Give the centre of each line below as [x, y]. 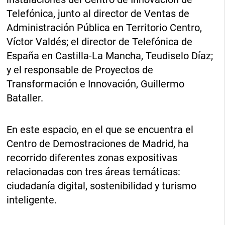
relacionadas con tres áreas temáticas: [94, 172]
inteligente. [32, 200]
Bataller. [25, 98]
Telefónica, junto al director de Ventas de [98, 13]
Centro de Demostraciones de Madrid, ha [98, 143]
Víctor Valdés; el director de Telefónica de [100, 41]
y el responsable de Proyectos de [80, 70]
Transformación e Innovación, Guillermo [96, 84]
